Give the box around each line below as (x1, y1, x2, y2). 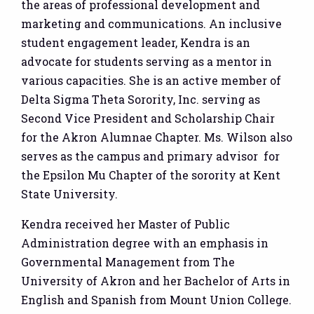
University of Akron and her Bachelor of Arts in (21, 273, 290, 288)
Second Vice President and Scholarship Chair (21, 110, 275, 125)
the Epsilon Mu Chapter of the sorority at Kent (21, 167, 280, 182)
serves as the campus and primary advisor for (21, 148, 280, 163)
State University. (21, 186, 118, 201)
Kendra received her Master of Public (21, 216, 230, 231)
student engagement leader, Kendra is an (21, 34, 250, 50)
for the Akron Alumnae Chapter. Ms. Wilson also (21, 129, 292, 144)
